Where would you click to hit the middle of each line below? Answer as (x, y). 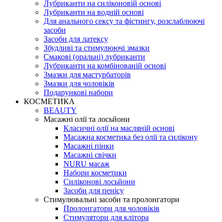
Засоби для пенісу (94, 190)
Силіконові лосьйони (99, 181)
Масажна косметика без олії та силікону (131, 137)
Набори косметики (95, 172)
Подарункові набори (78, 92)
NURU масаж (86, 164)
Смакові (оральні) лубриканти (94, 56)
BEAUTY (60, 110)
